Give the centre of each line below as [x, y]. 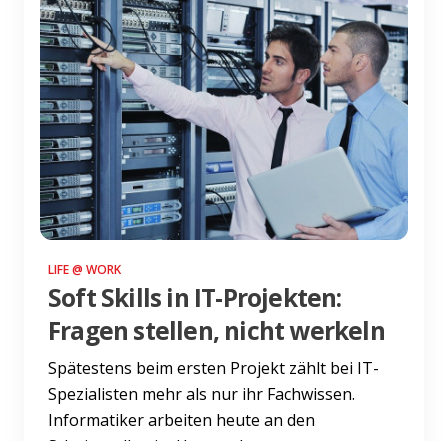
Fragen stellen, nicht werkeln [216, 330]
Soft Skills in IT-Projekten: [195, 297]
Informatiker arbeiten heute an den [181, 419]
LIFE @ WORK [84, 269]
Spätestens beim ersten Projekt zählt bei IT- [213, 367]
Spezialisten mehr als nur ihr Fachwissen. [201, 393]
